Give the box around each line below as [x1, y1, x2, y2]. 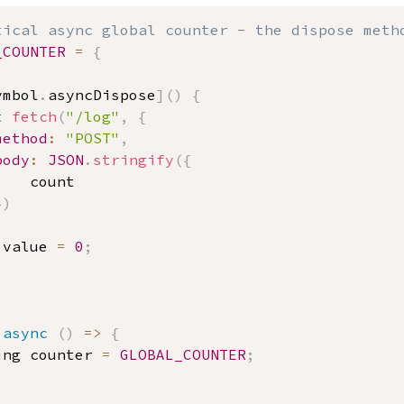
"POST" [66, 129, 120, 147]
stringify [93, 151, 174, 169]
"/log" [66, 107, 120, 125]
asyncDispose [48, 86, 156, 104]
